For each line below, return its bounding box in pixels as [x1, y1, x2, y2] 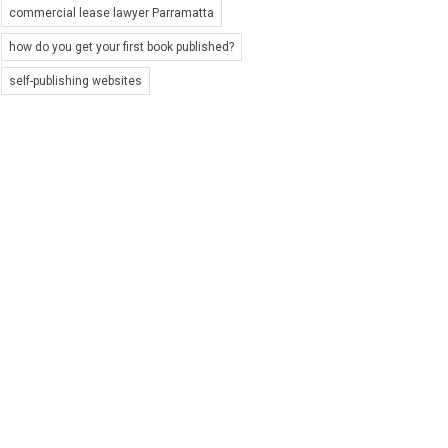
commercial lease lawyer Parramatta [8, 5, 214, 20]
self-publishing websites [8, 73, 142, 88]
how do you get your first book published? [8, 39, 234, 54]
